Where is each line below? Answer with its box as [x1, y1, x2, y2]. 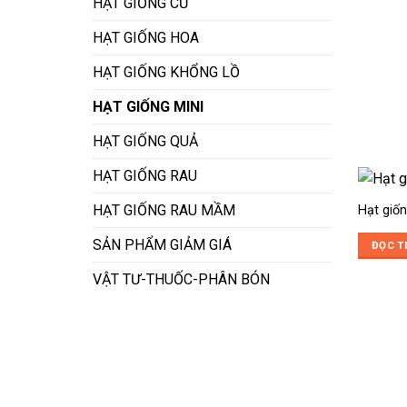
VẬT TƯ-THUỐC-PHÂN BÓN [93, 271, 270, 289]
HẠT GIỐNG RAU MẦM [93, 202, 235, 220]
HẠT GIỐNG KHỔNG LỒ [93, 64, 240, 82]
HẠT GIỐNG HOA [93, 29, 199, 47]
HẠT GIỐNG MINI [93, 98, 203, 116]
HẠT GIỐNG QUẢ [93, 133, 198, 151]
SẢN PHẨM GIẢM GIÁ [93, 236, 232, 254]
